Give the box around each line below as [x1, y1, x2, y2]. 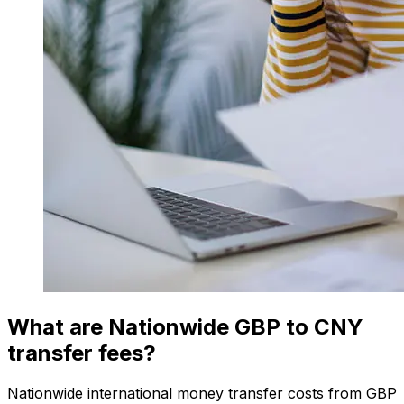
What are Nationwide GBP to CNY [7, 313, 363, 340]
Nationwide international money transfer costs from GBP [7, 383, 397, 402]
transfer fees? [7, 339, 156, 366]
